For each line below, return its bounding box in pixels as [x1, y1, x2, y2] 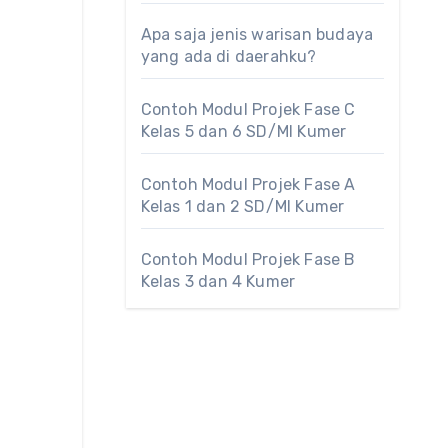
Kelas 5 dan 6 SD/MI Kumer [140, 122, 347, 141]
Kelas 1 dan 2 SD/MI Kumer [140, 197, 345, 216]
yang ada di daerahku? [140, 47, 317, 66]
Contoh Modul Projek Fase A [140, 175, 356, 194]
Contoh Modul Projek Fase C [140, 100, 356, 119]
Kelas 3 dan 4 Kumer [140, 272, 296, 291]
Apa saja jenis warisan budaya [140, 25, 374, 44]
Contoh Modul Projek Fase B [140, 250, 356, 269]
